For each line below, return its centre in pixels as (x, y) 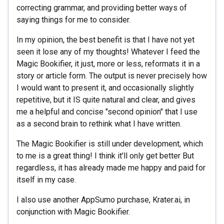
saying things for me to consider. (73, 19)
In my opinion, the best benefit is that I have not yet (105, 39)
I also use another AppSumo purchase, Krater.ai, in (103, 199)
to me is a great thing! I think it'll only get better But (105, 155)
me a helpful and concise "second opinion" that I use (107, 111)
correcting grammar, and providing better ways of (102, 7)
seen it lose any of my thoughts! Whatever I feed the (108, 51)
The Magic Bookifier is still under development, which (110, 143)
